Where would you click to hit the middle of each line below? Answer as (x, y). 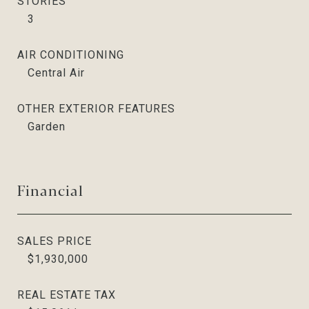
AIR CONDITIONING (71, 54)
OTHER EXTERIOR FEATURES (96, 108)
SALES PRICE (54, 241)
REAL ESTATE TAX (67, 295)
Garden (47, 126)
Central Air (56, 72)
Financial (50, 189)
